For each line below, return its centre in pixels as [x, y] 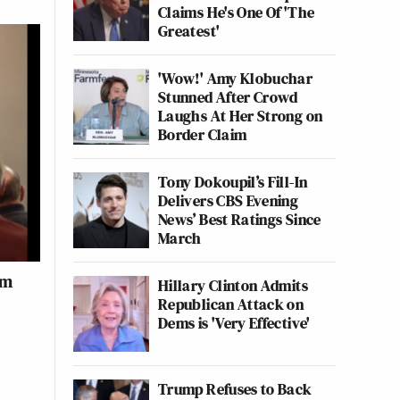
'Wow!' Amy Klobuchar [236, 78]
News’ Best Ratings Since [240, 219]
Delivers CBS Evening [229, 200]
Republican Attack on [231, 304]
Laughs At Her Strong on [241, 116]
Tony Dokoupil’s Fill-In [233, 182]
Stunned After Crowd [228, 97]
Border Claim [203, 134]
